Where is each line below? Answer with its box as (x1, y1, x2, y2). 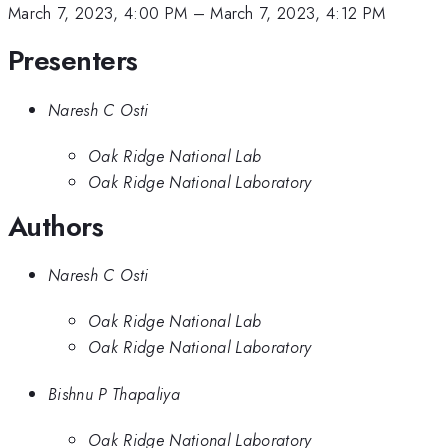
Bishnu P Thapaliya (48, 381, 180, 406)
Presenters (8, 40, 138, 82)
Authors (8, 205, 104, 247)
